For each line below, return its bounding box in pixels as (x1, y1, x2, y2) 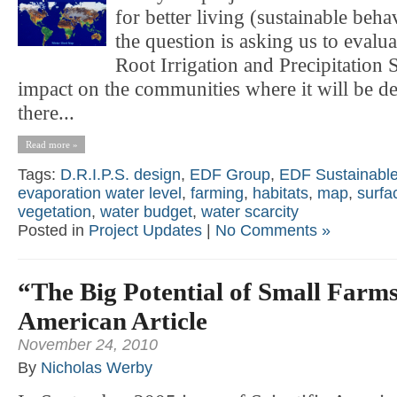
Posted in (18, 221, 89, 239)
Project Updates (89, 221, 202, 239)
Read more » (25, 138, 78, 150)
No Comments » (215, 221, 331, 239)
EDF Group (190, 165, 270, 183)
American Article (18, 306, 207, 335)
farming (191, 183, 244, 202)
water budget (100, 202, 192, 221)
